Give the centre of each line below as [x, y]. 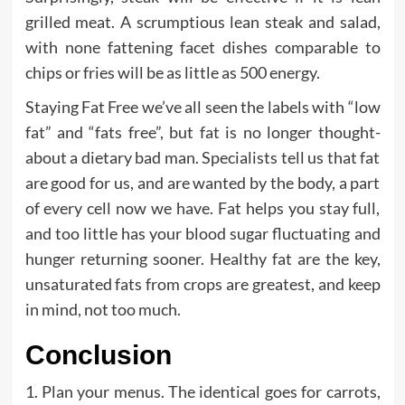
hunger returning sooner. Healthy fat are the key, [202, 259]
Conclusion [98, 355]
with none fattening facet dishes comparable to [202, 47]
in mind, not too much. [103, 310]
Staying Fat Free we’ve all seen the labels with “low [202, 107]
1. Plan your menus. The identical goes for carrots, [202, 392]
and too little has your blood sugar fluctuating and [202, 234]
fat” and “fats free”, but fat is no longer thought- [202, 132]
